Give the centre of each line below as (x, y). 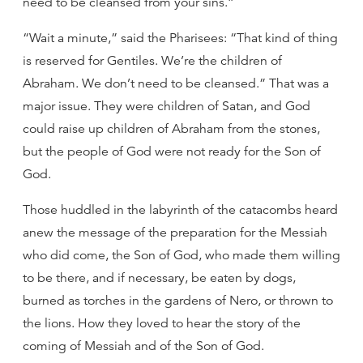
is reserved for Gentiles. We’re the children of (152, 61)
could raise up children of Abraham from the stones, (171, 129)
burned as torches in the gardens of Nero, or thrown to (178, 301)
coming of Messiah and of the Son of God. (143, 346)
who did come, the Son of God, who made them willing (181, 255)
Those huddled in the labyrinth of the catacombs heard (180, 210)
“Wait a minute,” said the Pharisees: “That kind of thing (180, 38)
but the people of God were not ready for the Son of (172, 152)
